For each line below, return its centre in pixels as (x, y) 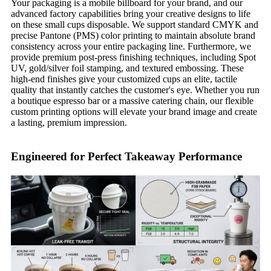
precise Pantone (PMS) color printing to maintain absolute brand (133, 35)
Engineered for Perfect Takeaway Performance (126, 156)
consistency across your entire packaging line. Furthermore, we (131, 46)
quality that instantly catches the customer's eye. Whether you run (135, 90)
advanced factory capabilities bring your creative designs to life (131, 13)
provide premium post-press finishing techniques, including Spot (133, 57)
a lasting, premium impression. (69, 122)
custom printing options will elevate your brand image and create (134, 111)
